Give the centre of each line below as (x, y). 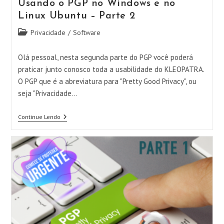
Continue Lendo (39, 117)
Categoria (32, 32)
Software (86, 32)
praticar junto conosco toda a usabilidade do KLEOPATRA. (111, 69)
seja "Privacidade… (47, 93)
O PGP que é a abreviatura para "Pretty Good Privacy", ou (107, 81)
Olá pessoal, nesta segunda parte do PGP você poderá (105, 57)
